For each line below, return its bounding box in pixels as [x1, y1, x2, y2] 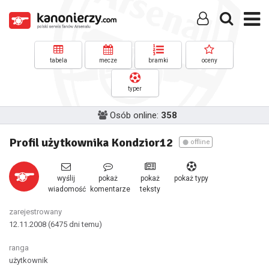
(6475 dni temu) [48, 220, 102, 229]
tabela [49, 57, 67, 64]
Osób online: [110, 110, 161, 121]
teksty [140, 185, 160, 193]
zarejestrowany [9, 207, 62, 216]
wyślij [57, 174, 75, 183]
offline [190, 138, 210, 146]
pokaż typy [174, 174, 208, 183]
